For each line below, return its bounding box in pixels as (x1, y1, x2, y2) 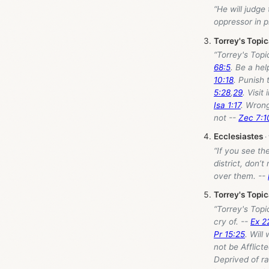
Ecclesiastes (214, 131, 263, 142)
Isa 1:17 (214, 100, 241, 110)
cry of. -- (214, 216, 250, 226)
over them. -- (214, 171, 268, 181)
